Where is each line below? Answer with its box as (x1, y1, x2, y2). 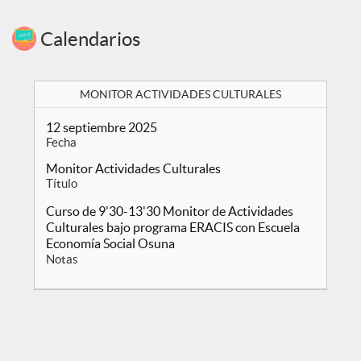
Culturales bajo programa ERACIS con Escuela (46, 220, 300, 234)
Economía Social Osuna (46, 236, 175, 251)
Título (46, 176, 77, 190)
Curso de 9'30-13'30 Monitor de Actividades (46, 204, 293, 218)
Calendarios (36, 28, 140, 50)
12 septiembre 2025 (53, 120, 157, 135)
